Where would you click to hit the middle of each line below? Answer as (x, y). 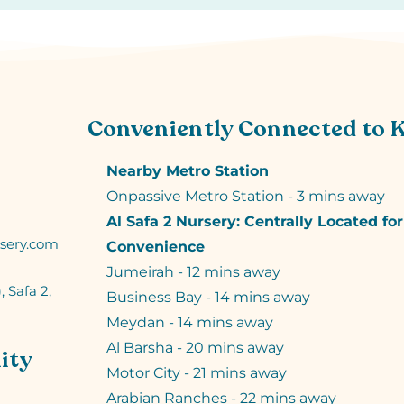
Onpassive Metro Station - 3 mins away (245, 196)
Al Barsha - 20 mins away (195, 347)
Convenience (155, 246)
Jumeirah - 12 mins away (193, 271)
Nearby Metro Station (187, 170)
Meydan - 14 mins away (189, 322)
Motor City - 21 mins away (196, 372)
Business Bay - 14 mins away (208, 297)
